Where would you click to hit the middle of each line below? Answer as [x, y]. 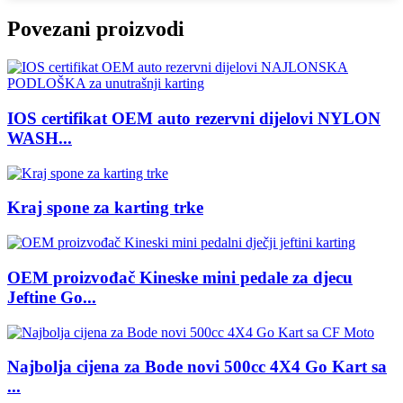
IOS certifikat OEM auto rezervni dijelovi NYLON [194, 118]
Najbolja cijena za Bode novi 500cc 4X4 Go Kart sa [197, 367]
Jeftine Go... [52, 297]
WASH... [40, 138]
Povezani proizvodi [96, 29]
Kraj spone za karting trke [105, 208]
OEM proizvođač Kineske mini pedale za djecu [180, 277]
